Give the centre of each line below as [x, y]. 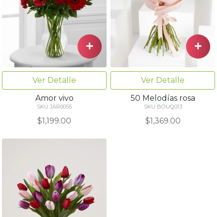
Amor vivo [54, 98]
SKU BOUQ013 [163, 107]
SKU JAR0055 [54, 106]
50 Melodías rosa [163, 98]
